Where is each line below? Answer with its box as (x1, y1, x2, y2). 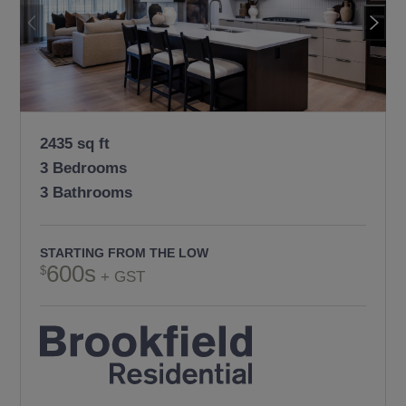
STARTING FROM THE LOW (40, 245, 209, 260)
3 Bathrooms (40, 183, 133, 202)
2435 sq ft (40, 134, 111, 153)
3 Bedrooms (40, 159, 128, 178)
